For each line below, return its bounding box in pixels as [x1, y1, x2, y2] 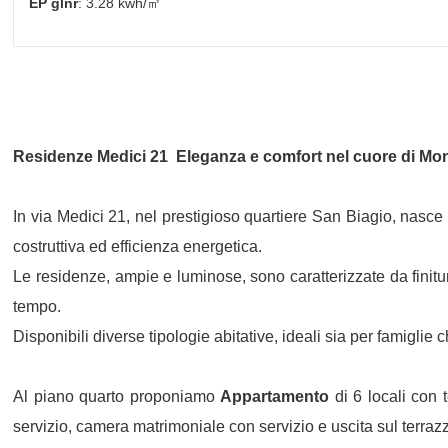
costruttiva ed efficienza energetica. [13, 238, 263, 255]
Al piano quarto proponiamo [13, 388, 221, 405]
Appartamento [220, 388, 330, 405]
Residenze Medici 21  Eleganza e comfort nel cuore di [13, 148, 420, 165]
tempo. [13, 298, 62, 315]
